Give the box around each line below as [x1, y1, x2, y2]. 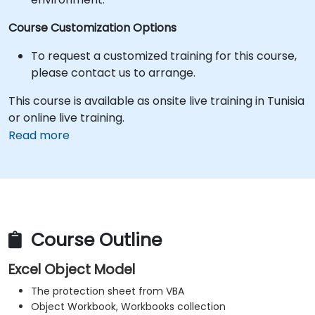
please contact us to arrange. [31, 65, 195, 81]
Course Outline [26, 228, 162, 253]
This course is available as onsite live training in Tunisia [8, 93, 304, 109]
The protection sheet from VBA [31, 284, 184, 299]
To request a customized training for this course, [31, 48, 297, 64]
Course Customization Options [8, 20, 176, 36]
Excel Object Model [8, 260, 135, 280]
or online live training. [8, 110, 124, 126]
